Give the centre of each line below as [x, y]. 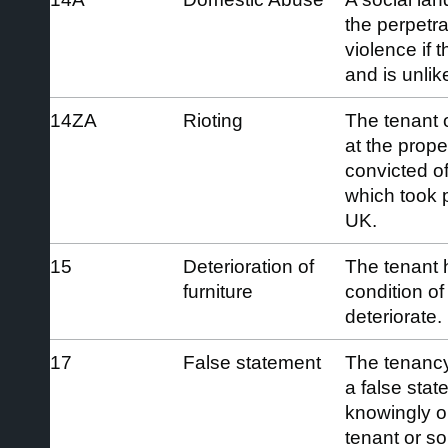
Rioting [213, 120]
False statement [252, 362]
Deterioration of [248, 266]
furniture [218, 291]
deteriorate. [393, 316]
